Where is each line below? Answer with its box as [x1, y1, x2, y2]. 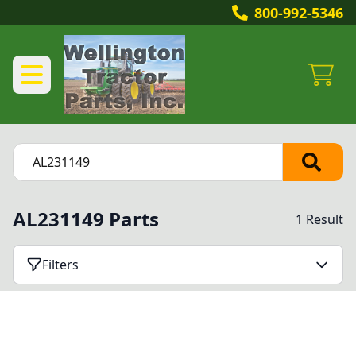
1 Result [296, 211, 343, 228]
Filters [42, 256, 79, 273]
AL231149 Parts [13, 206, 159, 232]
